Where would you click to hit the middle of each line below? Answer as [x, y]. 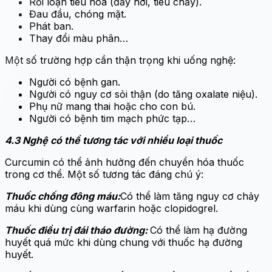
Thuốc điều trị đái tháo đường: [77, 230]
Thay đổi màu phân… [79, 38]
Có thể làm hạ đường [199, 230]
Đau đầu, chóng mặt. [78, 14]
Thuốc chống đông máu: [63, 196]
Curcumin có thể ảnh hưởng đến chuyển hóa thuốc [124, 162]
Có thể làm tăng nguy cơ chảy [190, 196]
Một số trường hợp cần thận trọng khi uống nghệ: [120, 60]
